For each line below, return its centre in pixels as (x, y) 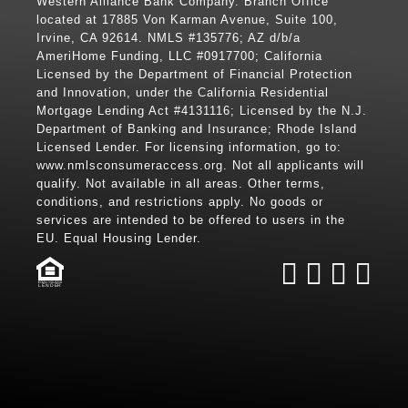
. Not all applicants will (294, 165)
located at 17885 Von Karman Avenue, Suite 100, (187, 19)
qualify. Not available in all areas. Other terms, (181, 183)
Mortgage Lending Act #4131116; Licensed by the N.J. (202, 110)
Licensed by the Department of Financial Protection (194, 74)
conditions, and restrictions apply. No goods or (180, 201)
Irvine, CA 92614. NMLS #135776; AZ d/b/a (168, 37)
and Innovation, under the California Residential (183, 92)
